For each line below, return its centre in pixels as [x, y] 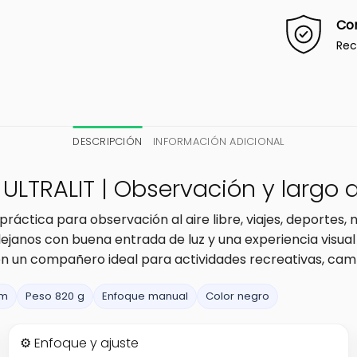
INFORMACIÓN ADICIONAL [219, 141]
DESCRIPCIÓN [108, 141]
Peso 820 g [55, 296]
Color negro [237, 296]
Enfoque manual [145, 296]
